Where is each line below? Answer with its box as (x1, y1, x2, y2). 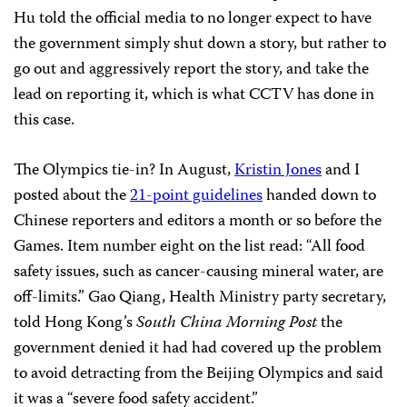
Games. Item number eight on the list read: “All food (14, 233, 365, 261)
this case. (14, 107, 74, 134)
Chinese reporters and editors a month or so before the (14, 208, 382, 235)
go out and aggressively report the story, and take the (14, 56, 369, 84)
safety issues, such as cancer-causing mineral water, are (14, 259, 383, 286)
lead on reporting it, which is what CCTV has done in (14, 82, 374, 109)
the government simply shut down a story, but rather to (14, 31, 386, 58)
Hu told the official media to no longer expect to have (14, 5, 372, 33)
